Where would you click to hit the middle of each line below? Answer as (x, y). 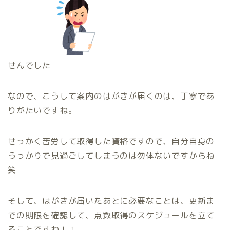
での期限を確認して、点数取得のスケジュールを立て (111, 215)
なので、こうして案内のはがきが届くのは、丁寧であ (111, 96)
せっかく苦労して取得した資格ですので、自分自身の (111, 141)
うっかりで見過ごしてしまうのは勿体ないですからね (111, 155)
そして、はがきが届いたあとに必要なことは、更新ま (111, 200)
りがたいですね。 (42, 110)
